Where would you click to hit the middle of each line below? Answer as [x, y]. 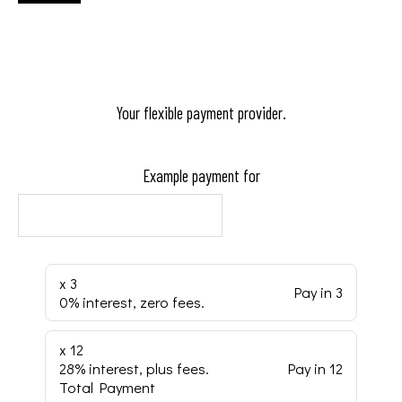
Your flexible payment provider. [201, 113]
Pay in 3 [319, 293]
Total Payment [107, 387]
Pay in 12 [315, 368]
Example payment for [201, 176]
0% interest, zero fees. [132, 301]
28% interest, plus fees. [134, 368]
